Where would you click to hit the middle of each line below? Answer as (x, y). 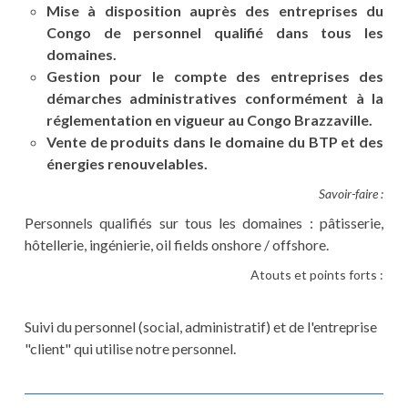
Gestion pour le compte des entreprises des (215, 76)
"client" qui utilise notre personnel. (130, 349)
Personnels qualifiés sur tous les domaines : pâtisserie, (204, 223)
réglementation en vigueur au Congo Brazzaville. (209, 120)
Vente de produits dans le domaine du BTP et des (215, 142)
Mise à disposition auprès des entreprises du (215, 11)
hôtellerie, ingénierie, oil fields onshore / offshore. (176, 245)
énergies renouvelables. (127, 164)
